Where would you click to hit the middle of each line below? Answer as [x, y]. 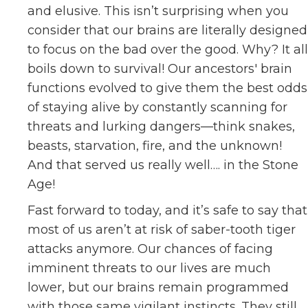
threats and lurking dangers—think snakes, [161, 126]
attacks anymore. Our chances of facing [150, 249]
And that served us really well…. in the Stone [163, 165]
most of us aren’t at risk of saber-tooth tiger [162, 230]
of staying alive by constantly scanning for [157, 107]
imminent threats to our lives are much [149, 268]
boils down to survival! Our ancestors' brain [160, 69]
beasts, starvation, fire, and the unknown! [155, 146]
